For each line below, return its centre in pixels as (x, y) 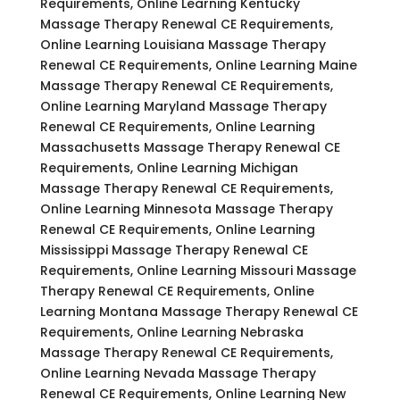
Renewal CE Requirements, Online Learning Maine (198, 65)
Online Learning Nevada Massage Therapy (178, 373)
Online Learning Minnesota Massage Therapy (186, 208)
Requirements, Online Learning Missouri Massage (198, 270)
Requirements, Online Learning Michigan (169, 167)
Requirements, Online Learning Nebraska (171, 332)
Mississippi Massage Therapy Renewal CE (174, 250)
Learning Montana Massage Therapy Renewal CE (199, 311)
